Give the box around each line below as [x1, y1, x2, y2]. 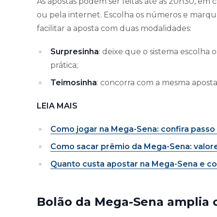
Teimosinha [50, 77, 97, 87]
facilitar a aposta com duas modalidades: [37, 23, 191, 33]
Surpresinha [50, 46, 99, 56]
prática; [50, 60, 78, 70]
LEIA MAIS [37, 101, 77, 110]
